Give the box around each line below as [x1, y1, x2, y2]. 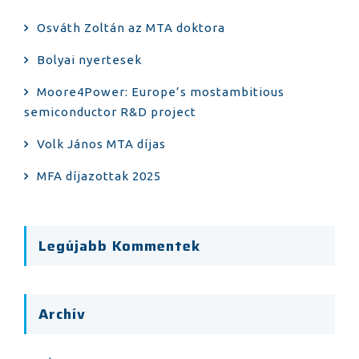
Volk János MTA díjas [37, 137, 166, 151]
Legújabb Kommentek [38, 235, 200, 257]
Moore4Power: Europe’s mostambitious [37, 85, 284, 99]
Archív [38, 303, 86, 325]
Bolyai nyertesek [37, 53, 142, 67]
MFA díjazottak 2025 [37, 169, 161, 183]
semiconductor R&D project [24, 105, 196, 119]
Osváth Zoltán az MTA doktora [37, 21, 225, 34]
